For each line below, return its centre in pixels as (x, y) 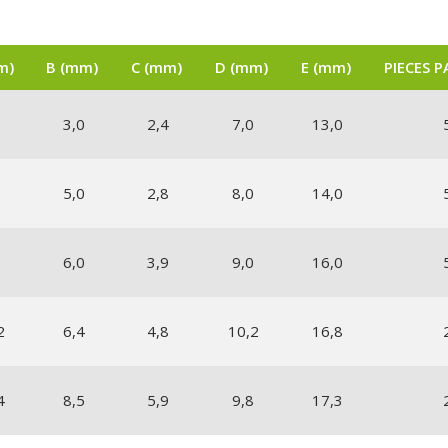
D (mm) (241, 66)
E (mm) (326, 66)
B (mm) (72, 66)
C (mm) (156, 66)
